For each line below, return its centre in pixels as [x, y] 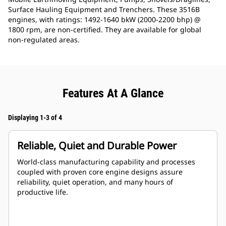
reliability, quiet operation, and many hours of [95, 182]
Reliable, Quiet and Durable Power [97, 146]
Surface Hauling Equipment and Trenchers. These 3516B [104, 10]
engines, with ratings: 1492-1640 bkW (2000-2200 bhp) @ [104, 20]
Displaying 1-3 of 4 [35, 118]
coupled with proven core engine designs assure [100, 172]
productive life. [43, 192]
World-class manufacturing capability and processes [106, 162]
